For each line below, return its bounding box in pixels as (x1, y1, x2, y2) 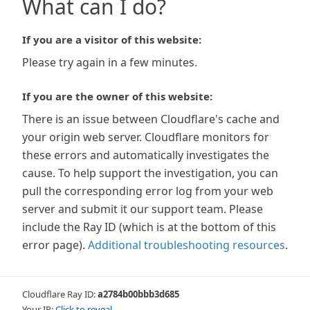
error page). (22, 237, 85, 253)
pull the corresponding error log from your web (22, 183, 273, 199)
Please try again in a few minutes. (22, 55, 197, 70)
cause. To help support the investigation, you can (22, 165, 278, 181)
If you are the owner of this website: (22, 89, 212, 103)
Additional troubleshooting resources (88, 237, 285, 253)
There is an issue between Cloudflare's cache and (22, 111, 280, 127)
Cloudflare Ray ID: (22, 288, 98, 300)
